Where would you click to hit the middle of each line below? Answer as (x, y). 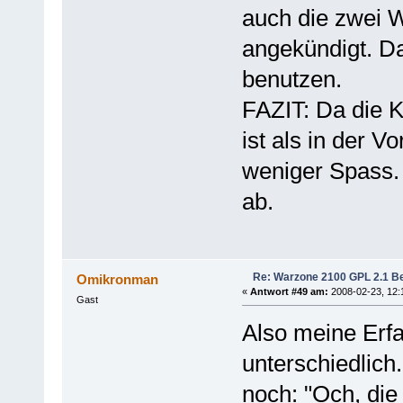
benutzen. (291, 79)
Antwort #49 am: (289, 291)
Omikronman (118, 279)
